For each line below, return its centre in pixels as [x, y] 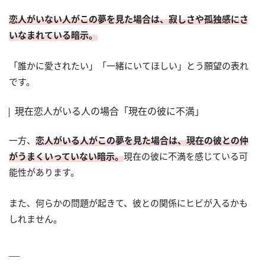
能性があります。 [44, 172]
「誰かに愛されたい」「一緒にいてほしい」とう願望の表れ [129, 66]
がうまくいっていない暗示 [62, 156]
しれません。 [35, 219]
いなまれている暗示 [49, 35]
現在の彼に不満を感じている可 [186, 156]
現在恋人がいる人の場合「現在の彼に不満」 [109, 112]
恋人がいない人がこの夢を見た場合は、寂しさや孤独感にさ [129, 19]
